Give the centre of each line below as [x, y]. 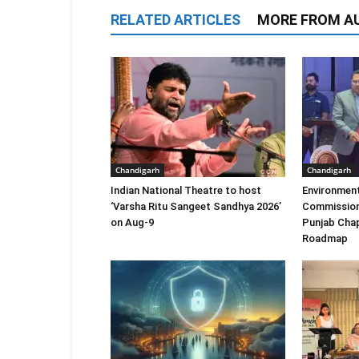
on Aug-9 [132, 222]
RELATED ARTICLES [175, 20]
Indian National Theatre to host [186, 190]
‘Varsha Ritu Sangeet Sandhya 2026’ [196, 206]
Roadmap [325, 238]
